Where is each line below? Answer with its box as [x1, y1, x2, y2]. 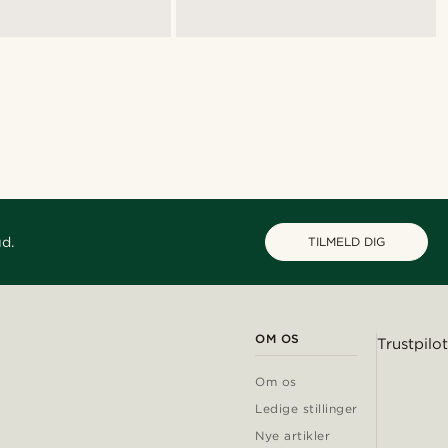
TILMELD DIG [308, 234, 385, 250]
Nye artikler [255, 428, 331, 444]
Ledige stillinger [255, 401, 358, 417]
